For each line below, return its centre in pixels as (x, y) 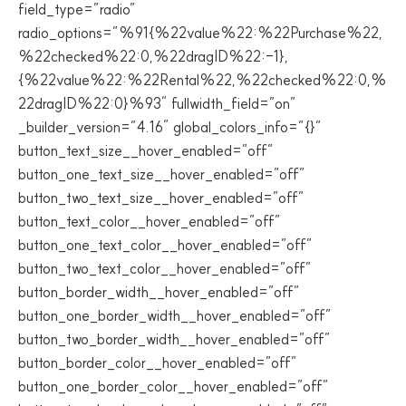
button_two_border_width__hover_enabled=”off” (174, 339)
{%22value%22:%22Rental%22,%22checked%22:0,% (203, 80)
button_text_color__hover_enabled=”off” (150, 221)
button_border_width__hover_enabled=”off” (159, 292)
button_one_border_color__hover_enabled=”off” (174, 386)
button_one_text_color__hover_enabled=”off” (165, 245)
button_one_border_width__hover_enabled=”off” (175, 315)
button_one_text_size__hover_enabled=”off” (162, 174)
